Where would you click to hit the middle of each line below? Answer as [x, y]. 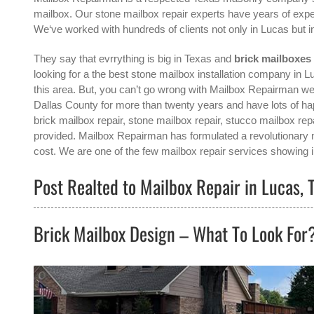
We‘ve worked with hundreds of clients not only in [147, 29]
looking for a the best [82, 74]
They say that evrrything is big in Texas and [134, 58]
